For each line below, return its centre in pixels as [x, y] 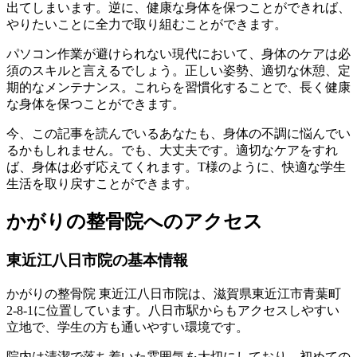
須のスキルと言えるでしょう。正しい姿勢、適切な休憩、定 [178, 70]
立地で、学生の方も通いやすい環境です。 [127, 327]
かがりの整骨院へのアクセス [135, 221]
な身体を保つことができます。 [96, 104]
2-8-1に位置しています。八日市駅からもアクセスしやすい [173, 310]
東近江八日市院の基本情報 [97, 260]
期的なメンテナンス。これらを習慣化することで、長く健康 [178, 87]
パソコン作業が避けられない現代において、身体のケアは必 [178, 53]
